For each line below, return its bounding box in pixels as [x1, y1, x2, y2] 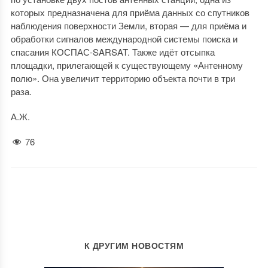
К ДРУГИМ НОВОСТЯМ [84, 239, 184, 252]
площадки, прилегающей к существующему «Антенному [10, 59, 243, 71]
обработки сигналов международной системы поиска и [10, 32, 237, 45]
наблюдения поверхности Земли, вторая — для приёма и [10, 19, 246, 32]
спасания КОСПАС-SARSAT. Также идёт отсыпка [10, 45, 215, 58]
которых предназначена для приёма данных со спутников [10, 6, 249, 19]
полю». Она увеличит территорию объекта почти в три [10, 72, 235, 84]
